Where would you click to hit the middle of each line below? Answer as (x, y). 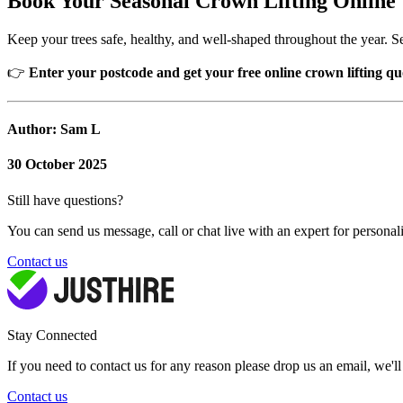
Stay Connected (52, 335)
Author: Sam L (54, 130)
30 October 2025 (57, 165)
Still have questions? (65, 200)
